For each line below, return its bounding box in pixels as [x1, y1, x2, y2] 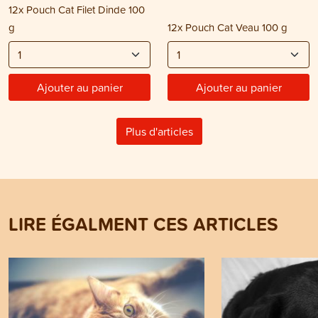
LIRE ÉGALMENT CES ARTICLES [9, 211, 278, 238]
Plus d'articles [125, 124, 193, 140]
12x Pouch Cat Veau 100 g [168, 20, 287, 35]
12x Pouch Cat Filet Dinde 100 [9, 2, 145, 18]
